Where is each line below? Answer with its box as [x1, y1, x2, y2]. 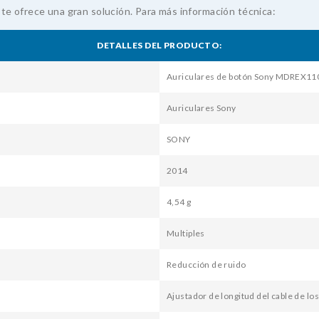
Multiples [167, 228, 205, 239]
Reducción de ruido [167, 259, 246, 271]
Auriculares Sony [167, 103, 236, 114]
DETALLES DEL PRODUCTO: [97, 40, 222, 51]
